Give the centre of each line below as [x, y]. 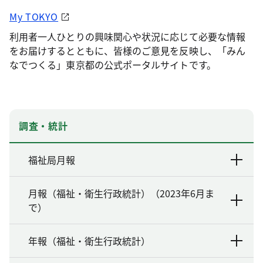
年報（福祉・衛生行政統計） [89, 240]
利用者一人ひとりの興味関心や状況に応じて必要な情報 [127, 36]
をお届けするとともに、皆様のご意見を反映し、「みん [127, 50]
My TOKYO [34, 16]
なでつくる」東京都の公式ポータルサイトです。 [113, 64]
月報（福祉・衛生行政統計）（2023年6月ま [121, 193]
